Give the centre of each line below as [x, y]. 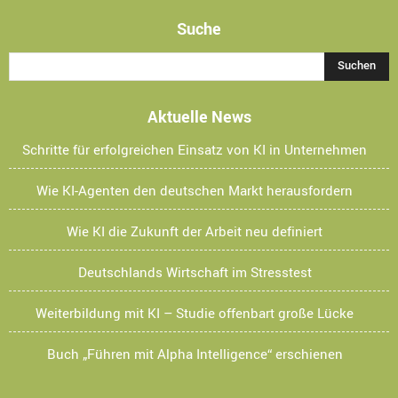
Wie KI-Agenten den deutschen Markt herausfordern [195, 190]
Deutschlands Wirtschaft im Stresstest [195, 271]
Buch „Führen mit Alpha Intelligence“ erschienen [195, 353]
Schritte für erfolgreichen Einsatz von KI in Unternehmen [195, 149]
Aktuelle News [199, 116]
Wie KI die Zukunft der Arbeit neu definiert [195, 231]
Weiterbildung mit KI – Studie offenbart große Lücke [195, 312]
